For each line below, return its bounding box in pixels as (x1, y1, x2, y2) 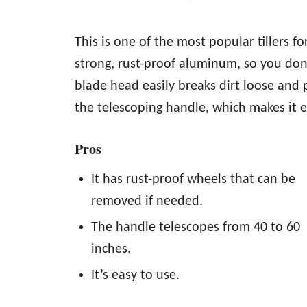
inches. (91, 243, 131, 256)
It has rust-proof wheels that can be (91, 173, 295, 186)
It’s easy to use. (91, 269, 180, 282)
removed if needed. (91, 195, 203, 208)
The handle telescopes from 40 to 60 (91, 221, 300, 234)
